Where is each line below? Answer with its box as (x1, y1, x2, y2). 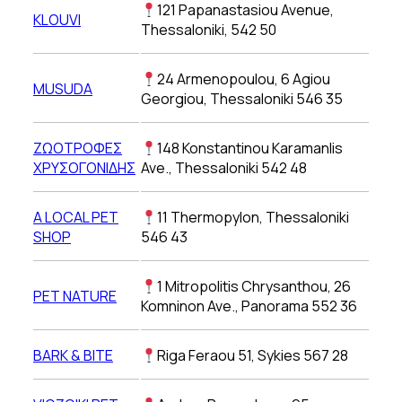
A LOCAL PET (33, 207, 118, 227)
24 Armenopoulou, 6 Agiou (157, 69, 331, 89)
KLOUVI (33, 10, 81, 30)
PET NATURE (33, 286, 117, 306)
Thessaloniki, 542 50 (141, 20, 276, 39)
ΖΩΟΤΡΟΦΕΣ (33, 138, 122, 158)
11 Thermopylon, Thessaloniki (157, 207, 350, 227)
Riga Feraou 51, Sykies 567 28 (157, 345, 349, 365)
